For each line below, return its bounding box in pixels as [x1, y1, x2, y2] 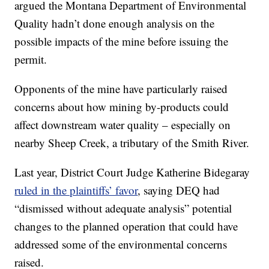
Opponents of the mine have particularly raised [14, 80, 228, 96]
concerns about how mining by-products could [14, 98, 229, 114]
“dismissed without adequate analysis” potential [14, 200, 232, 216]
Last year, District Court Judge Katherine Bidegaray [14, 164, 250, 180]
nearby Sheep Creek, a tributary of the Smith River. [14, 134, 250, 150]
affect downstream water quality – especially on [14, 116, 231, 132]
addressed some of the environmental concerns [14, 236, 228, 252]
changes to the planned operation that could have [14, 218, 238, 234]
